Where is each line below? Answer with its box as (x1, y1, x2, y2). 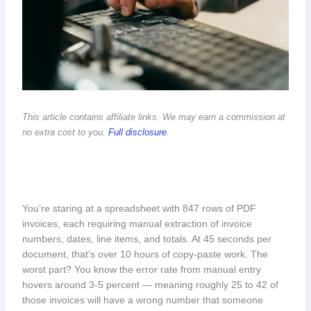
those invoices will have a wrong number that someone (22, 294, 263, 305)
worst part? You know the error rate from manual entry (22, 263, 261, 275)
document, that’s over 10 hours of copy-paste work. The (22, 248, 268, 260)
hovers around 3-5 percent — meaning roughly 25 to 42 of (22, 278, 278, 290)
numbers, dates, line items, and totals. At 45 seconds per (22, 233, 271, 244)
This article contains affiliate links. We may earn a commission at (22, 112, 285, 123)
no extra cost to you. (22, 127, 108, 138)
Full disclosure (108, 127, 167, 138)
